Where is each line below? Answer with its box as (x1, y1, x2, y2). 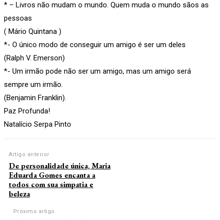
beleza (9, 188, 30, 199)
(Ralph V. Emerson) (4, 53, 65, 62)
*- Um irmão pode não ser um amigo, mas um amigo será (4, 66, 191, 76)
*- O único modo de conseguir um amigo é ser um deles (4, 40, 186, 49)
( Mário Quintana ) (4, 27, 61, 36)
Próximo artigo (13, 208, 55, 215)
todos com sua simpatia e (9, 179, 93, 190)
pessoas (4, 13, 32, 23)
